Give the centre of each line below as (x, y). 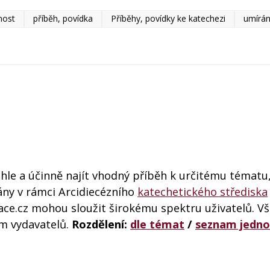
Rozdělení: (101, 224)
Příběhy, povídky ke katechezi (168, 19)
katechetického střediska (202, 191)
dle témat (157, 224)
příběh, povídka (63, 19)
